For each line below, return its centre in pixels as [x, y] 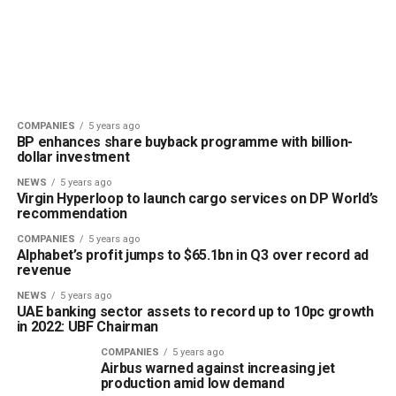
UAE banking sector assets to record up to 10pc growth [195, 312]
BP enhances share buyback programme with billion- [184, 142]
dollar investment [73, 157]
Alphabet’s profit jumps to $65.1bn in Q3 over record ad [193, 255]
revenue [44, 270]
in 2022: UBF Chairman [87, 327]
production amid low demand [192, 383]
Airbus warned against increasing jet [218, 368]
